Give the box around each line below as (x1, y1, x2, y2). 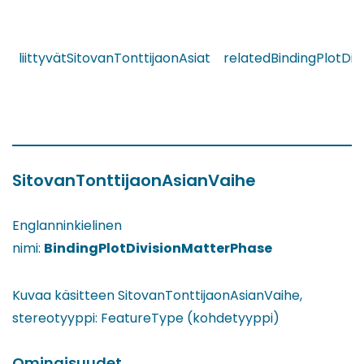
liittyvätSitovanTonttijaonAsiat (19, 49, 210, 68)
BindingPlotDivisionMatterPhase (44, 239, 272, 258)
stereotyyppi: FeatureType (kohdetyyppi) (12, 309, 279, 328)
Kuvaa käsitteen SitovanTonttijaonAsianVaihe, (12, 286, 302, 305)
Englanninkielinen (12, 216, 122, 236)
